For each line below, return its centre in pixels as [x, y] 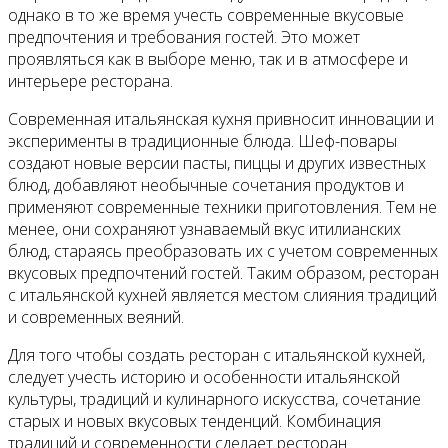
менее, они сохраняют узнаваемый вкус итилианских [204, 229]
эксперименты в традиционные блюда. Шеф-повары [202, 141]
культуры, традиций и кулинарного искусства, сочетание [214, 399]
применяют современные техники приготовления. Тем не [222, 207]
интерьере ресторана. [90, 81]
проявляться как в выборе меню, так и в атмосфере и [208, 59]
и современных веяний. [96, 317]
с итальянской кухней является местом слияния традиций [222, 295]
